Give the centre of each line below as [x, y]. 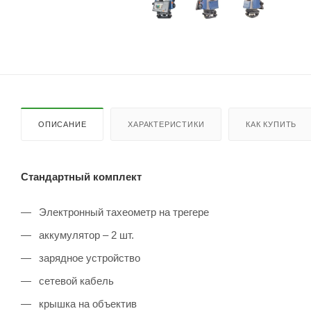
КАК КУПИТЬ [271, 124]
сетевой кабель [75, 280]
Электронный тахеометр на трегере [123, 212]
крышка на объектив [86, 303]
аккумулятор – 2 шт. [85, 235]
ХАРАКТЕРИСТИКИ [166, 124]
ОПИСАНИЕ [62, 124]
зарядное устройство [88, 258]
